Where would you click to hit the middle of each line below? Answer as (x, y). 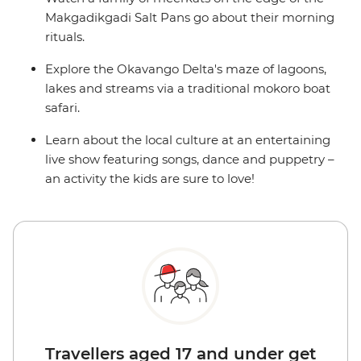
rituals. (65, 37)
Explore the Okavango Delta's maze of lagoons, (186, 69)
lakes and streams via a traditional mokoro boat (188, 89)
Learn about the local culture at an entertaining (188, 140)
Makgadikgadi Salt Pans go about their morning (190, 18)
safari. (62, 108)
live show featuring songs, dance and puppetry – (190, 160)
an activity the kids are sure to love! (150, 179)
